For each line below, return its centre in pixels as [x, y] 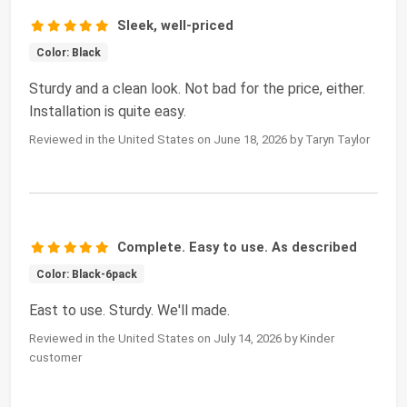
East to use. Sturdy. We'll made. [129, 310]
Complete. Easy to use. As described [238, 247]
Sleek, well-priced [176, 25]
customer [55, 357]
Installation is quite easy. [108, 111]
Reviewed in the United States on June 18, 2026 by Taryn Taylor [199, 139]
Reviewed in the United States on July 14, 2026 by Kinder [182, 338]
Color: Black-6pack [86, 274]
